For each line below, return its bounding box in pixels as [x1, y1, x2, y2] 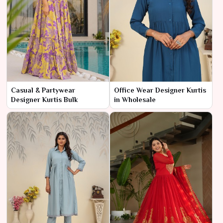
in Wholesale [114, 95, 156, 104]
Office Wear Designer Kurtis [114, 86, 206, 94]
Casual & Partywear [11, 86, 75, 94]
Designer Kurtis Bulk [11, 95, 78, 104]
